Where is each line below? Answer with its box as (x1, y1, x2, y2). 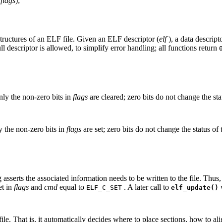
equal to (57, 183, 86, 192)
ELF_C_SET (86, 184, 122, 192)
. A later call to (122, 183, 171, 192)
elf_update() (171, 184, 219, 192)
